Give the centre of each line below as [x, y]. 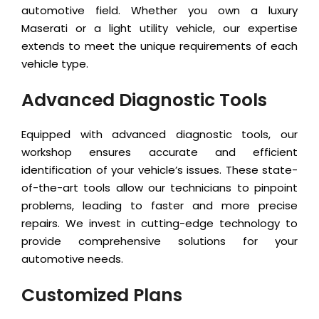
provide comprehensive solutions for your [159, 241]
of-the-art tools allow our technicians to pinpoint [159, 188]
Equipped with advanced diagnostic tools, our [159, 135]
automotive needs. [72, 259]
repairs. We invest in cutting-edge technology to [159, 224]
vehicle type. [55, 64]
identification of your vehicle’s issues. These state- [159, 170]
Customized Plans [102, 296]
